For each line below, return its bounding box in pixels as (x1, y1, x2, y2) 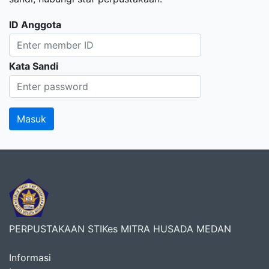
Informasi (9, 251, 51, 264)
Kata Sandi (9, 59, 58, 72)
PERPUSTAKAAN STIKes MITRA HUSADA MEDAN (9, 222, 231, 235)
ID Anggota (9, 19, 61, 31)
